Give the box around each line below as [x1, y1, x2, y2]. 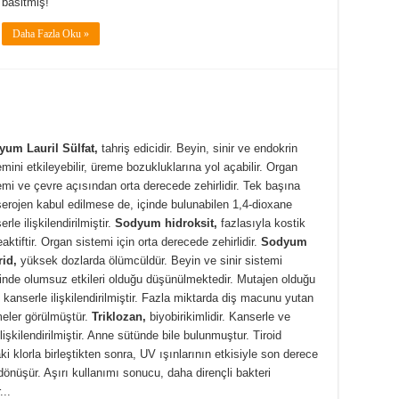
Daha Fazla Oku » [12, 28, 89, 41]
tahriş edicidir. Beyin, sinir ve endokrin [98, 141, 297, 155]
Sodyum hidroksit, [115, 216, 217, 230]
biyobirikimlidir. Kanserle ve [146, 309, 290, 323]
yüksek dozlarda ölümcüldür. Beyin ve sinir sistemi [17, 253, 282, 267]
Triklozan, [92, 309, 146, 323]
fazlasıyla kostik [217, 216, 305, 230]
